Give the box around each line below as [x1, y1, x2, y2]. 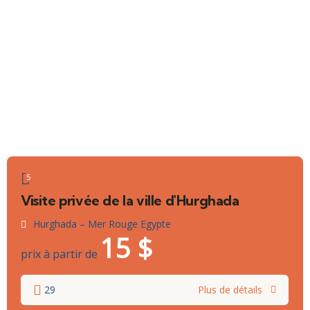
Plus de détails [198, 282, 262, 296]
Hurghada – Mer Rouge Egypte [33, 217, 171, 230]
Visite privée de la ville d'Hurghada [21, 191, 239, 209]
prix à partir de [21, 246, 98, 262]
